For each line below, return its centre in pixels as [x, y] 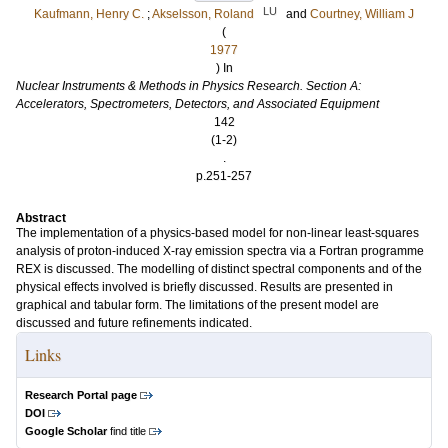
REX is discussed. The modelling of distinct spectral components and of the [219, 269]
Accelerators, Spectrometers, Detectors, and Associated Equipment [197, 104]
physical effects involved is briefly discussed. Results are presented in [204, 287]
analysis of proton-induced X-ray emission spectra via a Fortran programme [220, 251]
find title [126, 431]
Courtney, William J [362, 14]
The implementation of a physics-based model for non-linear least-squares [217, 233]
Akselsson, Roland [203, 14]
